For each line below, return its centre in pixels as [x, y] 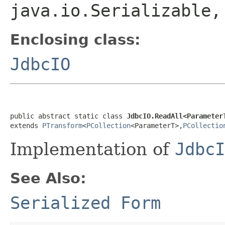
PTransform [62, 125]
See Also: [48, 178]
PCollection [108, 125]
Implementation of [92, 149]
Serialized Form [85, 203]
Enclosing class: [75, 39]
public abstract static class [68, 116]
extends [26, 125]
